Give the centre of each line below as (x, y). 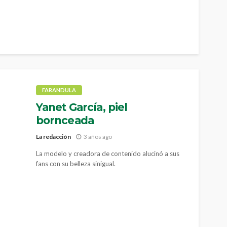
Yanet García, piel (82, 107)
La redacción (53, 136)
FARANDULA (59, 90)
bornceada (65, 120)
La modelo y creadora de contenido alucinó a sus (107, 153)
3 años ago (98, 136)
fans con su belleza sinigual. (75, 163)
